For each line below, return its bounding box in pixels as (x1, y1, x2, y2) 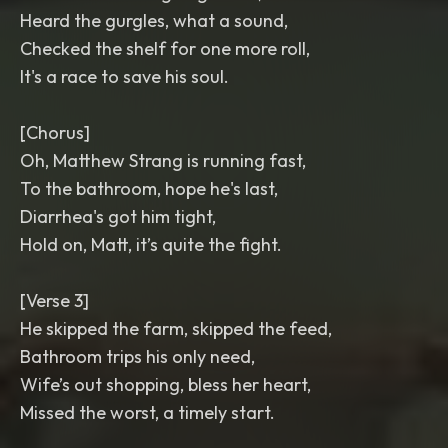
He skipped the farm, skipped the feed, (20, 317, 332, 340)
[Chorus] (20, 121, 90, 144)
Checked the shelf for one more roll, (20, 37, 310, 60)
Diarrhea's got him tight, (20, 205, 216, 228)
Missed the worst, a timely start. (20, 401, 275, 424)
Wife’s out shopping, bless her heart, (20, 373, 311, 396)
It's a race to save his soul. (20, 65, 229, 88)
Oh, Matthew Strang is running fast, (20, 149, 306, 172)
